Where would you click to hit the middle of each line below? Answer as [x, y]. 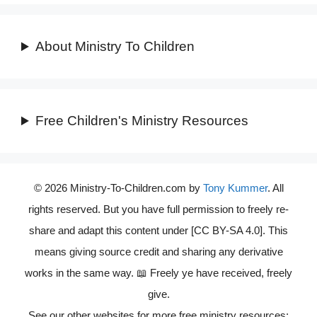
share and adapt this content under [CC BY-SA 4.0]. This [158, 231]
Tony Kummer [235, 188]
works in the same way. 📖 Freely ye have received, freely [158, 273]
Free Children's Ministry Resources [142, 121]
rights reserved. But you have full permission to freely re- [158, 209]
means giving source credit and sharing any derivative [158, 252]
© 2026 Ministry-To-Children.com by [118, 188]
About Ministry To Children [115, 47]
